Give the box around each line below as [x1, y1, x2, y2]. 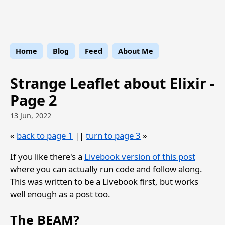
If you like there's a [10, 150, 84, 162]
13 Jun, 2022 [10, 110, 51, 121]
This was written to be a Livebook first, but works [10, 175, 198, 187]
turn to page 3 [86, 129, 141, 141]
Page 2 [10, 90, 57, 110]
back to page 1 [17, 129, 73, 141]
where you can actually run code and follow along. [10, 163, 202, 175]
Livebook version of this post [84, 150, 195, 162]
